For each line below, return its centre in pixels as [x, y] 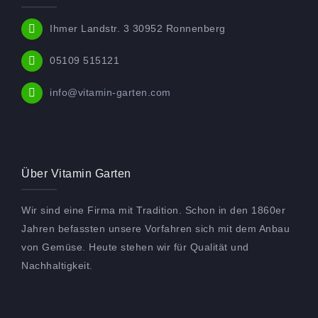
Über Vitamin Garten [76, 173]
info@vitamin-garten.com [110, 92]
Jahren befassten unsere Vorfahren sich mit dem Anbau [155, 228]
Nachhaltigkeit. [57, 265]
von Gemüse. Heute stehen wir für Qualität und [135, 247]
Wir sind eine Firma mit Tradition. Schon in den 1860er [153, 210]
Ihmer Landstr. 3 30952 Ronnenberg [138, 28]
